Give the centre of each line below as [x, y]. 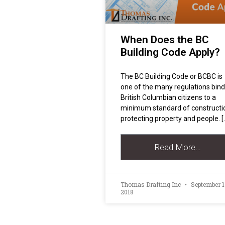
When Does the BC [165, 39]
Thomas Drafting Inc [151, 184]
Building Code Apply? [170, 52]
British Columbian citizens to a [168, 97]
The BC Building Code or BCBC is [172, 76]
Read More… [178, 147]
